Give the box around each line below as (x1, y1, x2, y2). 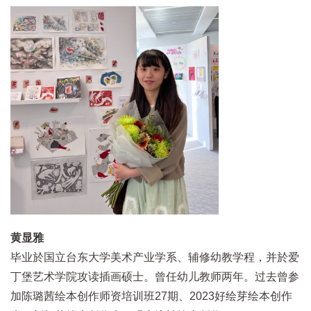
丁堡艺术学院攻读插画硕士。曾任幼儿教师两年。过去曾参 (10, 271, 299, 283)
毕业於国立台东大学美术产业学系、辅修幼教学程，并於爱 (10, 251, 299, 264)
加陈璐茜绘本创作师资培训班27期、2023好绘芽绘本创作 (10, 290, 292, 303)
